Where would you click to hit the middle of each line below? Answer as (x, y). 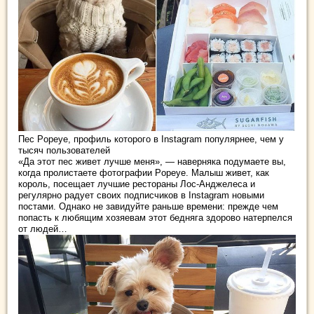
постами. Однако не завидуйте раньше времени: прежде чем (148, 207)
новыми (248, 196)
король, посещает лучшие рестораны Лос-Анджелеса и (137, 184)
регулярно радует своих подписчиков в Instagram (125, 196)
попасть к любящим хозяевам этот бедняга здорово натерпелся (155, 218)
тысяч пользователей (64, 151)
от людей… (43, 229)
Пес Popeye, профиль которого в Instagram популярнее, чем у (151, 139)
